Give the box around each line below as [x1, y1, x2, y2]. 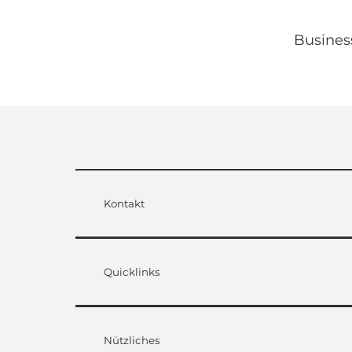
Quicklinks [104, 265, 160, 278]
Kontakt [104, 196, 145, 210]
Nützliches [104, 333, 160, 346]
